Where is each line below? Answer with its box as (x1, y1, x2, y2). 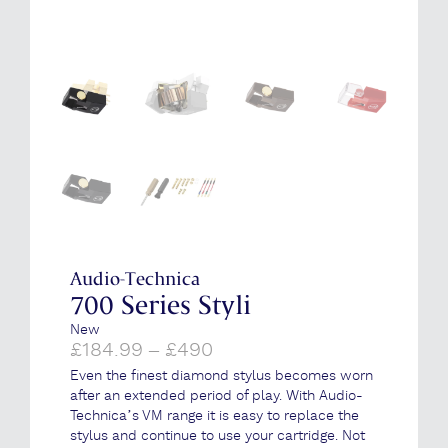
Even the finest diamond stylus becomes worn (70, 367, 373, 385)
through (212, 396, 286, 422)
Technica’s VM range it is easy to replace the (70, 407, 359, 425)
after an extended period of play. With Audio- (70, 387, 363, 405)
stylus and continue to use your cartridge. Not (70, 427, 365, 445)
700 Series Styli (70, 290, 251, 321)
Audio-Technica (70, 268, 200, 290)
